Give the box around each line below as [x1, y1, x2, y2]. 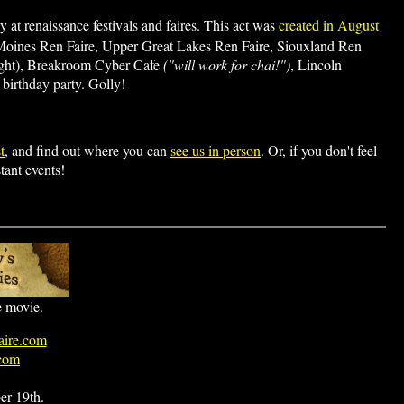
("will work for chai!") [163, 55, 290, 74]
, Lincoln [290, 55, 342, 74]
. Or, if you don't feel [261, 141, 377, 160]
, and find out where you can [5, 141, 170, 160]
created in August [279, 15, 379, 34]
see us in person [170, 141, 261, 160]
